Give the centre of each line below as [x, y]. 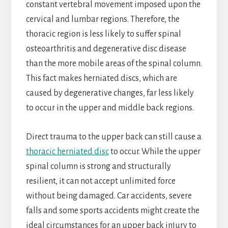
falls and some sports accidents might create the [112, 211]
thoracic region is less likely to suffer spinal [103, 34]
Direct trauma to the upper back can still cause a [113, 137]
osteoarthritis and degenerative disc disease [106, 49]
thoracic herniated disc [67, 152]
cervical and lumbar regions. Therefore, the [103, 20]
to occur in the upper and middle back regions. [110, 108]
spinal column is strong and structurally [98, 167]
